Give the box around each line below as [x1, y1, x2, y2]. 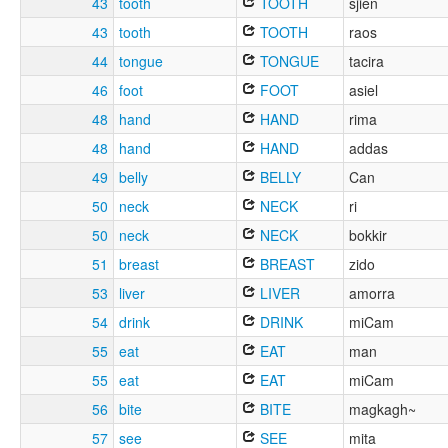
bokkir [349, 225, 387, 246]
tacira [349, 51, 384, 72]
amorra [349, 283, 395, 304]
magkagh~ [349, 399, 416, 420]
